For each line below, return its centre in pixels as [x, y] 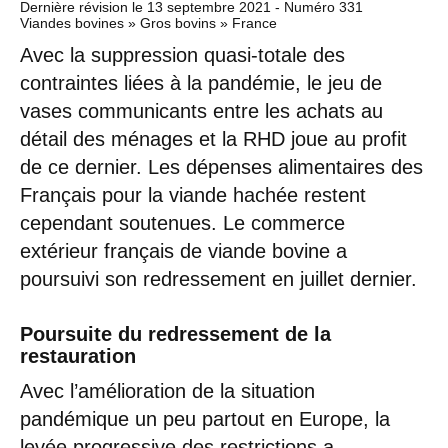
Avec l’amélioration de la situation [167, 390]
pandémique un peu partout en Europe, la [205, 418]
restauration [78, 355]
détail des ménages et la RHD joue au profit [213, 138]
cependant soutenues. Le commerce [182, 222]
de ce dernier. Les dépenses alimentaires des [221, 166]
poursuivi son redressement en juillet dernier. [218, 278]
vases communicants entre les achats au [201, 110]
